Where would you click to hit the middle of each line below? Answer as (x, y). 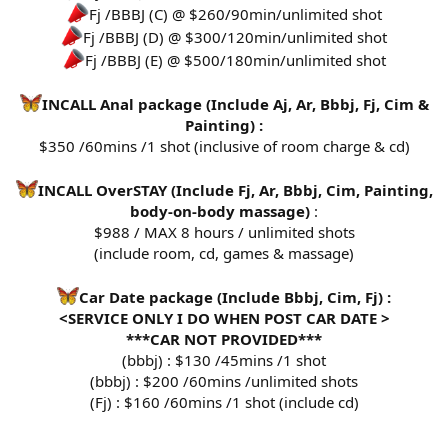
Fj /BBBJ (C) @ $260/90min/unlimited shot (235, 14)
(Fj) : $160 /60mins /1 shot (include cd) (224, 402)
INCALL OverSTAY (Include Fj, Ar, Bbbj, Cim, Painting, (235, 190)
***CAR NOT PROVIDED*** (224, 339)
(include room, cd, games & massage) (224, 253)
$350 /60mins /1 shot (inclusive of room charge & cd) (224, 146)
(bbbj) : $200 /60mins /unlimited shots (224, 381)
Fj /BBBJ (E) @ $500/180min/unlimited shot (235, 60)
